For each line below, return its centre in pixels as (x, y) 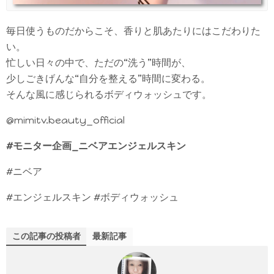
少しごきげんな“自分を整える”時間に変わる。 (108, 78)
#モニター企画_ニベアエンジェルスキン (96, 146)
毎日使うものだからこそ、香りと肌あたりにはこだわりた (133, 31)
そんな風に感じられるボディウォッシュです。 (109, 94)
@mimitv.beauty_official (65, 120)
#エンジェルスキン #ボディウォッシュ (92, 197)
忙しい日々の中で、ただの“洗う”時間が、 (98, 62)
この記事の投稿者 (46, 236)
